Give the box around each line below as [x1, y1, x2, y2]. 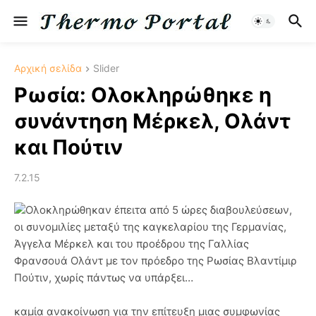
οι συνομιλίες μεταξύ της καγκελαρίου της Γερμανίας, [14, 220, 286, 234]
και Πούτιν [14, 135, 123, 160]
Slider [93, 62, 119, 74]
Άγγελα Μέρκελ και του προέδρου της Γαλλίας [14, 237, 249, 251]
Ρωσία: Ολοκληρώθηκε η [14, 83, 272, 108]
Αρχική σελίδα [14, 62, 82, 74]
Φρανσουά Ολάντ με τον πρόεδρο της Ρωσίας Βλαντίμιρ [14, 254, 297, 268]
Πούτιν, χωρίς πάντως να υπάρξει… [14, 271, 193, 285]
